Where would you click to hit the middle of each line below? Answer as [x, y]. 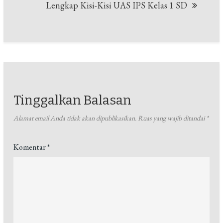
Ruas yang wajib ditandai [172, 118]
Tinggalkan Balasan [73, 101]
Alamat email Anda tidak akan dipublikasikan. [75, 118]
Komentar [31, 147]
